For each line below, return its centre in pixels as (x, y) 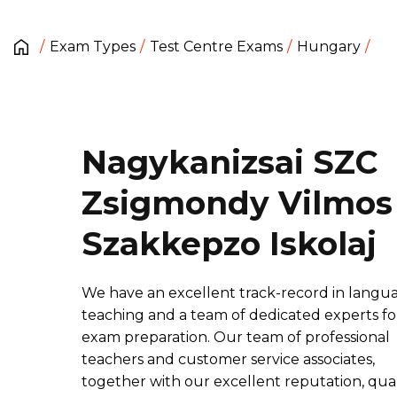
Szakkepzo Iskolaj (229, 244)
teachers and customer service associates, (228, 359)
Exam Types (93, 47)
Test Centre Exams (216, 47)
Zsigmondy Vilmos (237, 203)
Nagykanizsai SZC (230, 162)
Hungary (329, 47)
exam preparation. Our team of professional (236, 337)
